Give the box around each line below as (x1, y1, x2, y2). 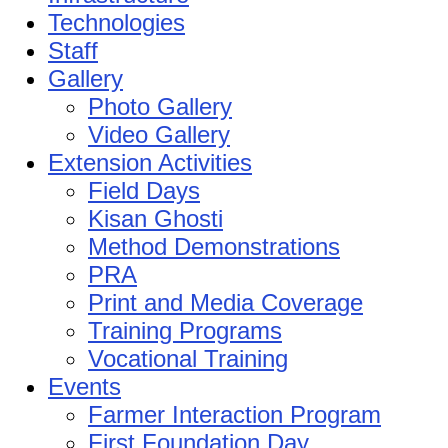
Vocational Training (88, 344, 288, 372)
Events (48, 372, 121, 400)
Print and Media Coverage (88, 288, 363, 316)
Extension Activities (48, 148, 252, 176)
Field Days (88, 176, 200, 204)
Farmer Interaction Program (88, 400, 381, 428)
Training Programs (88, 316, 282, 344)
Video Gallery (88, 120, 230, 148)
